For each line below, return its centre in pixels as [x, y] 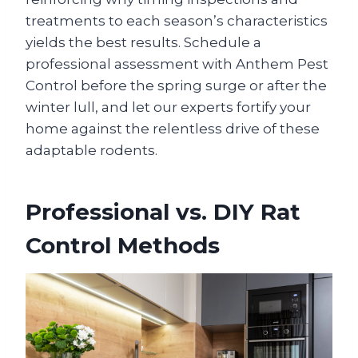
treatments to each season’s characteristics [177, 20]
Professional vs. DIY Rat [163, 211]
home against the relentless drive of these [173, 128]
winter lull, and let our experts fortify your [168, 107]
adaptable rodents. [91, 150]
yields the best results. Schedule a [143, 42]
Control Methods [123, 245]
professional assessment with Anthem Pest [177, 64]
